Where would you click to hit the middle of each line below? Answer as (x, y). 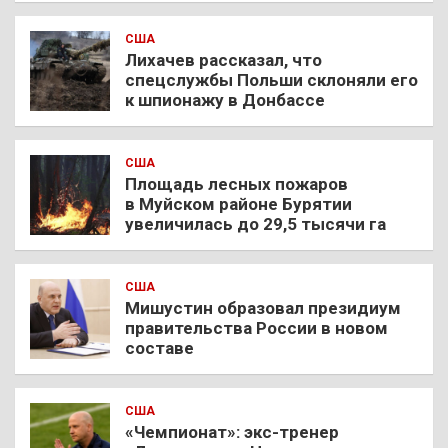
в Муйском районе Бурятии (238, 203)
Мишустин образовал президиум (263, 307)
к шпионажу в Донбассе (225, 99)
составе (159, 347)
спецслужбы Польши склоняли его (271, 79)
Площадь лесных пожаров (236, 183)
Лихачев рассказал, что (223, 59)
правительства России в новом (256, 327)
